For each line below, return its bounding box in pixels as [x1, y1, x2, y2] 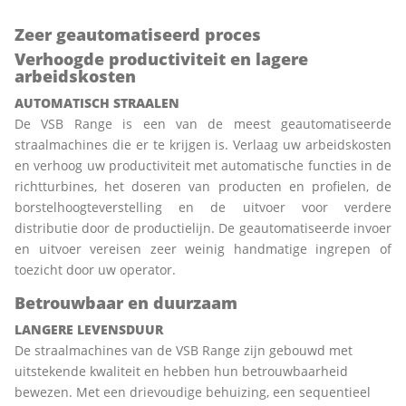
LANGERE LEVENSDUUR [14, 321, 163, 338]
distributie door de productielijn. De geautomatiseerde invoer [14, 219, 391, 237]
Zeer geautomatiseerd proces [14, 24, 261, 45]
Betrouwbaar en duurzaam [14, 292, 237, 314]
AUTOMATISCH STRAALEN [14, 94, 179, 111]
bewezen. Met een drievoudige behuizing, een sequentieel [14, 383, 371, 401]
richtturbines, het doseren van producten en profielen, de [14, 178, 391, 195]
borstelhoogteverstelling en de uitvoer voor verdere [14, 198, 391, 216]
